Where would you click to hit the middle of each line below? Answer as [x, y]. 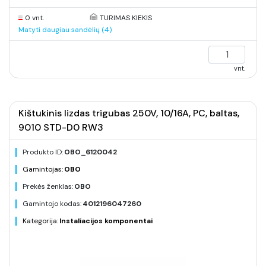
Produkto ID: [43, 152]
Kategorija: [40, 221]
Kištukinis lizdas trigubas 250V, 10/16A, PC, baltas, [129, 113]
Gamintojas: [43, 169]
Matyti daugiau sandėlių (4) [65, 30]
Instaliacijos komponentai [106, 221]
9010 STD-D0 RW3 [61, 127]
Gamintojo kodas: [52, 204]
